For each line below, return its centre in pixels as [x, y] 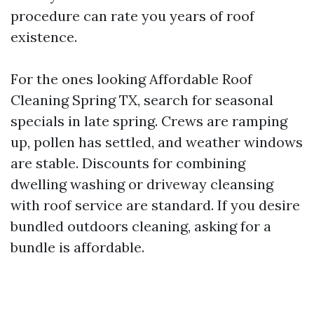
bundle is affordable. [77, 247]
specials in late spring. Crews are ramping [149, 121]
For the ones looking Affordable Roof [131, 79]
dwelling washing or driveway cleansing [142, 184]
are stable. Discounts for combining [128, 163]
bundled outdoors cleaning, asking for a [141, 226]
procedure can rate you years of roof [132, 16]
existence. [44, 37]
